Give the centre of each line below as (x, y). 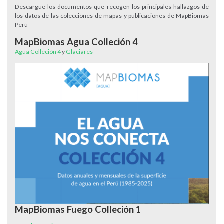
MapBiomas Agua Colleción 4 (76, 42)
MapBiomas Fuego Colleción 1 (78, 210)
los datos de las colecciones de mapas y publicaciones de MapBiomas (112, 16)
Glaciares (79, 52)
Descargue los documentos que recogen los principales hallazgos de (112, 7)
